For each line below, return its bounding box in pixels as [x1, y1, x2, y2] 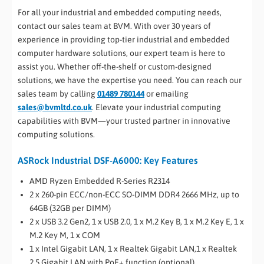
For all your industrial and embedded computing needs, [18, 7, 222, 17]
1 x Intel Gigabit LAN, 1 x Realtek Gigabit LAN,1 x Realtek [29, 244, 237, 254]
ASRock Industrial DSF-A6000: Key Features [18, 154, 198, 166]
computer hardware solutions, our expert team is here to [18, 48, 225, 58]
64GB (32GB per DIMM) [29, 203, 111, 213]
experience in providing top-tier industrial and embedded [18, 34, 230, 44]
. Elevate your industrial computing [92, 102, 221, 112]
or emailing [144, 88, 189, 98]
